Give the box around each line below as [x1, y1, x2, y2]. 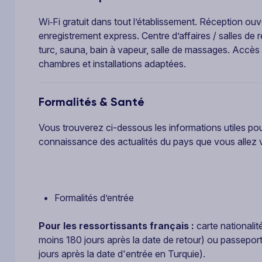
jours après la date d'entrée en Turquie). [39, 247, 205, 260]
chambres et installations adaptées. [39, 57, 186, 70]
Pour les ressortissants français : [39, 219, 196, 232]
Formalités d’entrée [54, 191, 134, 204]
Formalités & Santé [39, 94, 144, 109]
